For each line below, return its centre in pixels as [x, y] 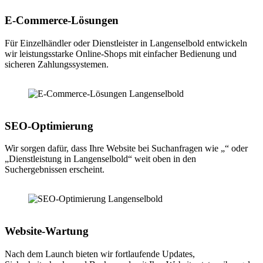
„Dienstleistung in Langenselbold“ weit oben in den [100, 159]
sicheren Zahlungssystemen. [57, 64]
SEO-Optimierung [49, 126]
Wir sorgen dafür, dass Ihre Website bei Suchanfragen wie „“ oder [126, 149]
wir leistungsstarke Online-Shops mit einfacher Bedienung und [121, 53]
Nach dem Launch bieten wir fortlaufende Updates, [100, 254]
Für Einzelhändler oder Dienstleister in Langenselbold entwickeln [126, 43]
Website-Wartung [47, 231]
